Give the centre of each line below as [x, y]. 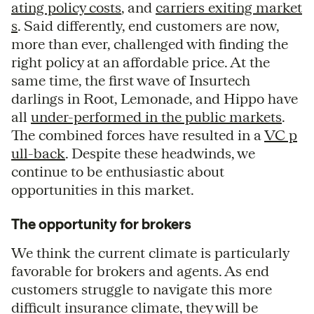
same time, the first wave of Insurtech [131, 80]
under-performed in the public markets [156, 116]
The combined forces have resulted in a [138, 135]
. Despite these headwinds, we [160, 153]
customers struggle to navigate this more [142, 289]
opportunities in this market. [103, 189]
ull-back [38, 153]
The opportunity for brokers [101, 224]
